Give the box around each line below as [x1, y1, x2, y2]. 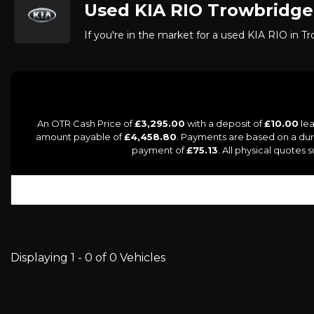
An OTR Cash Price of [37, 118, 135, 129]
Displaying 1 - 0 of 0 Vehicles [11, 251, 165, 264]
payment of [132, 144, 186, 156]
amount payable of [36, 131, 124, 142]
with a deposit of [185, 118, 264, 129]
